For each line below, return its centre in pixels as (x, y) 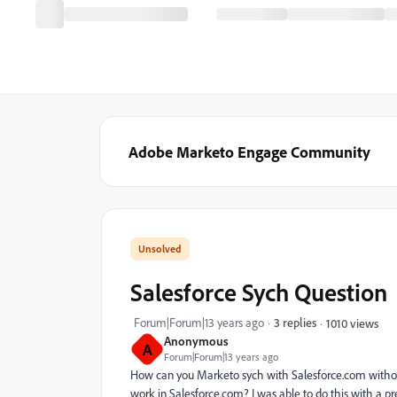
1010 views (352, 323)
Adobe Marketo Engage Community (249, 152)
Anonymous (196, 341)
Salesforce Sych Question (259, 292)
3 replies (295, 322)
